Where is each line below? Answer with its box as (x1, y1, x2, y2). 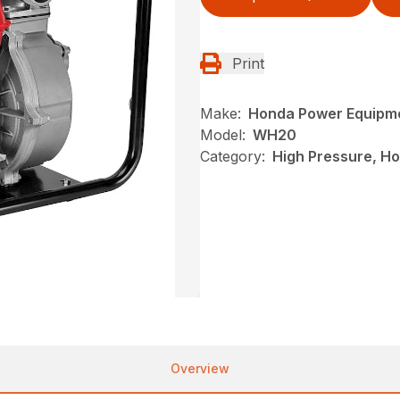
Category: (200, 146, 265, 165)
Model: (200, 125, 246, 144)
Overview (171, 360, 229, 376)
